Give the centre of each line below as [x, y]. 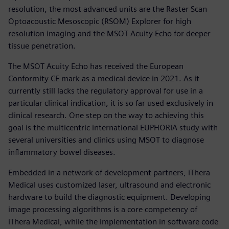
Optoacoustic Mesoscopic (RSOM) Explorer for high [100, 21]
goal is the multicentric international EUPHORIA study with [113, 128]
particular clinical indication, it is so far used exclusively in [111, 103]
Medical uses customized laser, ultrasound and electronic [109, 185]
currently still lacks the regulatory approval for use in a [106, 91]
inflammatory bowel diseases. [62, 152]
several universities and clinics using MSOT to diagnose [106, 140]
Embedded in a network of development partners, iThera [109, 173]
